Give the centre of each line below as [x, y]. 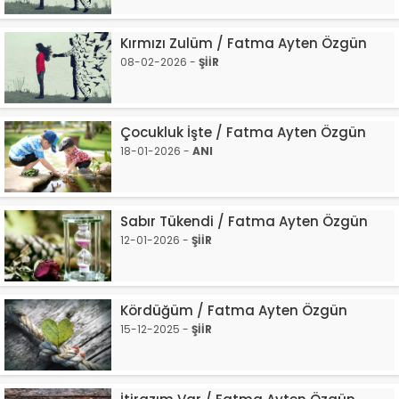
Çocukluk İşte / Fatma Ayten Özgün [243, 132]
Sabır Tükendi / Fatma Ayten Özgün [244, 221]
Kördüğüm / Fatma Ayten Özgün [234, 310]
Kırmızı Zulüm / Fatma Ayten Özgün [244, 43]
